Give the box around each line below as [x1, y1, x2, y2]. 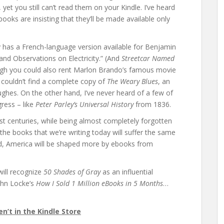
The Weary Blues [107, 76, 158, 86]
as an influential [100, 167, 153, 176]
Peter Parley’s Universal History [35, 99, 133, 109]
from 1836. [133, 99, 171, 109]
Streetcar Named [121, 53, 174, 63]
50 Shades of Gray [43, 167, 100, 176]
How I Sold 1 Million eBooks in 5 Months [36, 178, 163, 188]
